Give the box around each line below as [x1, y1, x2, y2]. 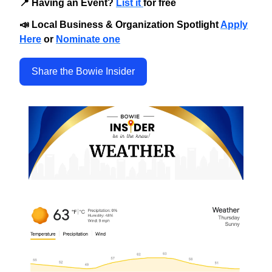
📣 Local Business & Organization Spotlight [19, 19, 220, 30]
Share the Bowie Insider [32, 66, 135, 77]
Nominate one [56, 34, 120, 45]
